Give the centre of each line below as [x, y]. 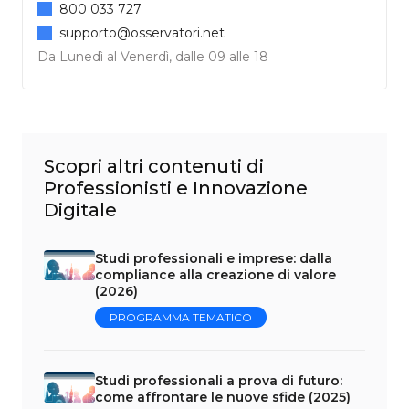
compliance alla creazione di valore [215, 274]
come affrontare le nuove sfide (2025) [223, 397]
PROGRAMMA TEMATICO [181, 317]
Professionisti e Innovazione [176, 188]
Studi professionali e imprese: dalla [214, 258]
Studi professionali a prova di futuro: [219, 380]
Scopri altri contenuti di [154, 166]
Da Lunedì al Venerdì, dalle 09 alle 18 [153, 56]
